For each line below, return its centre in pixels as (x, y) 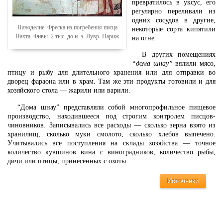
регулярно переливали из (174, 11)
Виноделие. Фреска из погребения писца (67, 27)
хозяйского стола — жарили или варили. (69, 91)
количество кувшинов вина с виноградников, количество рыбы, (111, 152)
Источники (183, 181)
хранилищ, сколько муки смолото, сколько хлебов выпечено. (111, 134)
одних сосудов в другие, (174, 20)
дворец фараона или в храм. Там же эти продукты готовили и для (111, 82)
